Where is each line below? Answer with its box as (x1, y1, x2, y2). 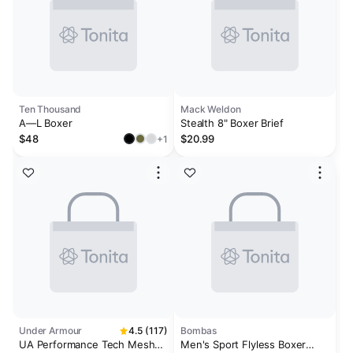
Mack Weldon (180, 103, 241, 115)
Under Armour (19, 325, 83, 336)
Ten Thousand (19, 103, 82, 115)
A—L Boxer (19, 117, 72, 129)
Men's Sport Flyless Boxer (180, 338, 307, 351)
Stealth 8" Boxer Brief (180, 117, 284, 129)
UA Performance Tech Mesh (19, 338, 155, 351)
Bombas (180, 325, 217, 336)
